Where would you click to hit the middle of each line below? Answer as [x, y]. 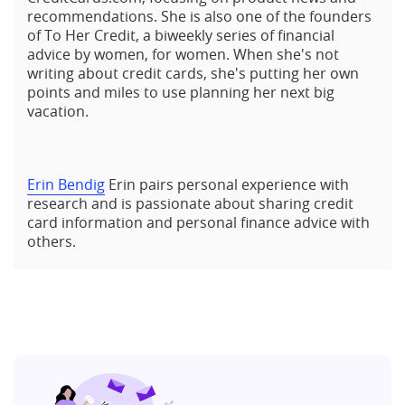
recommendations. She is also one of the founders [199, 17]
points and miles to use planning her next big [181, 93]
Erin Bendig [66, 185]
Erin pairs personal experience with [227, 185]
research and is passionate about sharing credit [190, 204]
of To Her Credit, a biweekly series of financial [181, 36]
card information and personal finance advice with [198, 223]
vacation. [58, 112]
